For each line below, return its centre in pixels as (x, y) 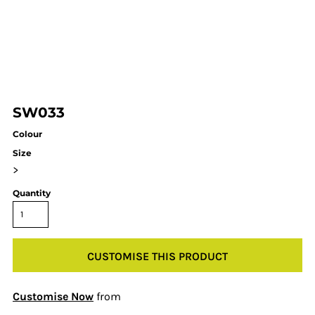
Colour (27, 134)
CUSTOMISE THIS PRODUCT (157, 256)
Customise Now (53, 296)
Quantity (32, 193)
